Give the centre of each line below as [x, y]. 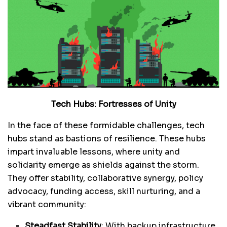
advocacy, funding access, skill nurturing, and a [104, 192]
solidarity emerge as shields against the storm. [103, 165]
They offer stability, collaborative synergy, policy [105, 178]
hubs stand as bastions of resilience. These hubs [107, 139]
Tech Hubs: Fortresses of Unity [113, 104]
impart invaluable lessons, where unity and [94, 152]
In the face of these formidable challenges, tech [106, 126]
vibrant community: [47, 205]
